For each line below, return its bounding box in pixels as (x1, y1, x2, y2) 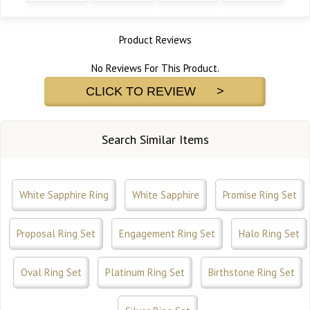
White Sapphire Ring (19, 188, 109, 202)
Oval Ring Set (21, 266, 82, 280)
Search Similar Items (101, 131, 209, 148)
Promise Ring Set (222, 188, 297, 202)
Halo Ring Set (238, 227, 300, 241)
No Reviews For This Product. (91, 62, 219, 75)
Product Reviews (118, 33, 192, 47)
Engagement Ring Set (118, 227, 215, 241)
